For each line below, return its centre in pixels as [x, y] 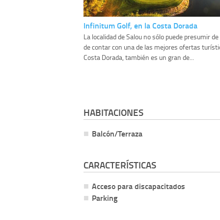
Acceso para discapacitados [138, 186]
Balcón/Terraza [117, 134]
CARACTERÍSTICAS [120, 165]
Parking [105, 197]
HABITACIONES [113, 112]
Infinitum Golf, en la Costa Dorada [140, 26]
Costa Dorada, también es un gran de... [139, 57]
